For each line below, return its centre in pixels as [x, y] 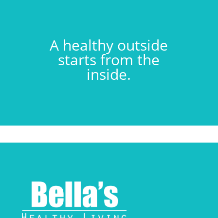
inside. [109, 74]
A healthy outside [109, 45]
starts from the [109, 60]
